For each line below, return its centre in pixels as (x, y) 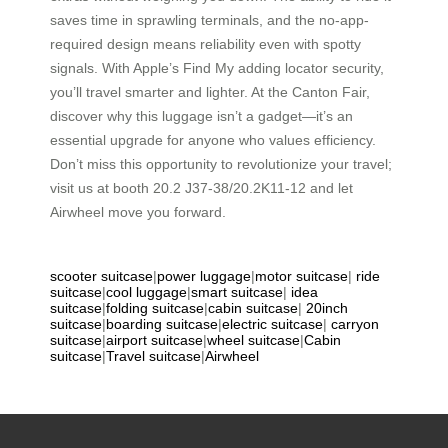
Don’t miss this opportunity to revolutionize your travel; (221, 163)
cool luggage (146, 291)
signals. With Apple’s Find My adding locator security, (217, 67)
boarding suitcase (162, 323)
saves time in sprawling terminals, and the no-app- (209, 19)
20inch (327, 307)
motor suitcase (301, 275)
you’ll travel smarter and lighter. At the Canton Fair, (210, 91)
